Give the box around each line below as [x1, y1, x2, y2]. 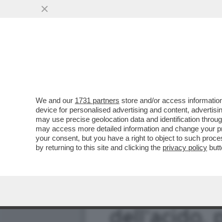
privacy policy [163, 143, 207, 152]
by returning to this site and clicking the [36, 143, 163, 152]
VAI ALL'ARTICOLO [105, 75, 175, 84]
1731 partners [75, 96, 119, 105]
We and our [36, 96, 75, 105]
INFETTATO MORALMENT [90, 55, 211, 66]
